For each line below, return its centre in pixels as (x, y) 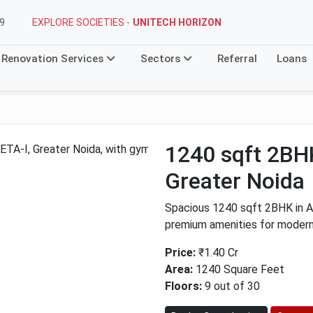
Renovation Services (54, 59)
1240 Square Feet (239, 269)
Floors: (183, 286)
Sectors (162, 59)
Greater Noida (235, 181)
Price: (180, 253)
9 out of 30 (231, 286)
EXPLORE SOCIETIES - (81, 22)
